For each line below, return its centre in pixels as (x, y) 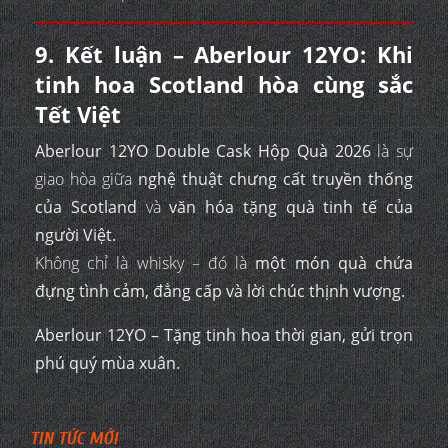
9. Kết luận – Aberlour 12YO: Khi (224, 54)
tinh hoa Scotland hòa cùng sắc (224, 84)
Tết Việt (78, 114)
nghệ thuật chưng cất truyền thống (275, 179)
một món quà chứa (334, 263)
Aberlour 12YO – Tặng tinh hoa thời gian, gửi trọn (224, 335)
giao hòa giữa (86, 179)
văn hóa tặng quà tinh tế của (291, 207)
